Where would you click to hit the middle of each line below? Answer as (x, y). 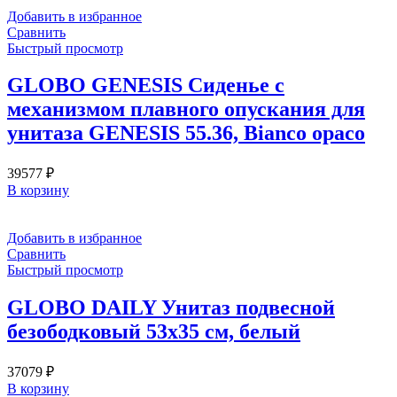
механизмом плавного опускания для (186, 109)
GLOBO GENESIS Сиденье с (146, 86)
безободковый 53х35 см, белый (154, 332)
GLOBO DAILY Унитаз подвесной (171, 308)
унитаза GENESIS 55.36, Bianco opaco (186, 133)
